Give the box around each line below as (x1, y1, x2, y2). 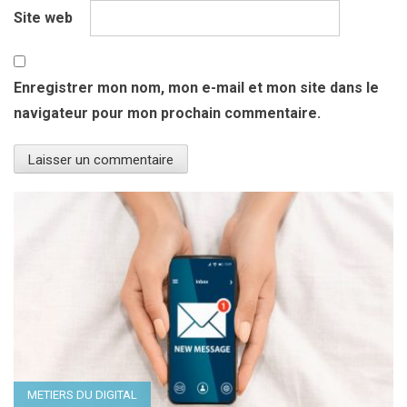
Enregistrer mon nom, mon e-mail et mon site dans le (14, 79, 379, 97)
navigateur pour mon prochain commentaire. (14, 104, 321, 123)
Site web (14, 9, 73, 27)
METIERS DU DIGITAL (27, 388, 137, 402)
